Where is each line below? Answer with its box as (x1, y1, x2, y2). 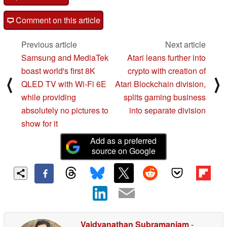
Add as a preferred (90, 135, 157, 147)
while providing (21, 91, 76, 103)
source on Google (91, 145, 156, 157)
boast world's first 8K (21, 65, 95, 77)
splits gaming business (124, 91, 206, 103)
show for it (21, 118, 58, 130)
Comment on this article (14, 14, 100, 26)
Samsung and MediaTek (21, 52, 108, 64)
